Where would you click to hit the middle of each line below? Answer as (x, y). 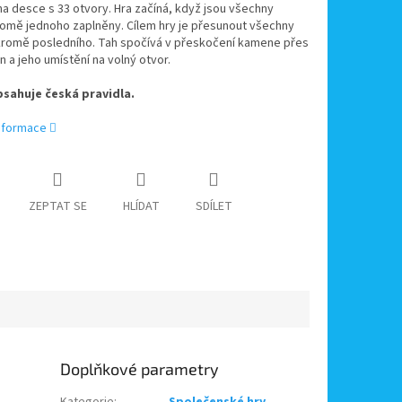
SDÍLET (214, 207)
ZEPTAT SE (57, 207)
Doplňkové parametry (140, 368)
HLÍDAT (141, 207)
